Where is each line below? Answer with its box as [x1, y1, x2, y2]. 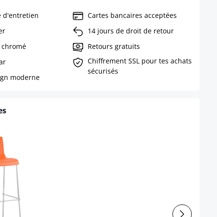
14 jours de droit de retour [87, 26, 174, 35]
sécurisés [87, 66, 118, 76]
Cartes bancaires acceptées [87, 10, 177, 20]
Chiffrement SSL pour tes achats [87, 56, 192, 65]
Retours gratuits [87, 41, 140, 51]
